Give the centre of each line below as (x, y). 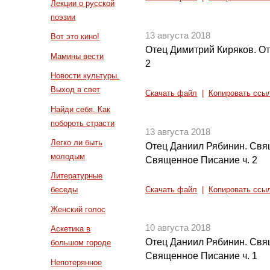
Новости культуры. (85, 76)
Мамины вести (77, 56)
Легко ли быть (77, 143)
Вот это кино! (75, 37)
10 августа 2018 (178, 228)
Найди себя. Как (81, 109)
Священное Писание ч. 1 (202, 256)
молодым (68, 157)
